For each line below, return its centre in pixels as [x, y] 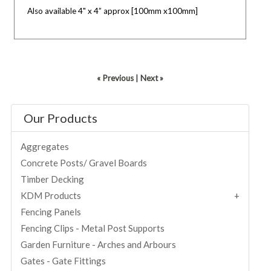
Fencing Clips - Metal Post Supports [93, 228]
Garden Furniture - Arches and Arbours [99, 244]
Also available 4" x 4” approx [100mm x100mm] [113, 11]
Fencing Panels [51, 211]
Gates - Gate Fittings [64, 260]
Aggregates [45, 146]
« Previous [116, 78]
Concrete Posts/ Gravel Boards [84, 162]
